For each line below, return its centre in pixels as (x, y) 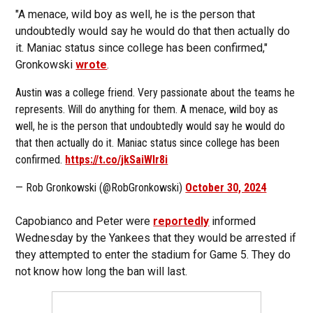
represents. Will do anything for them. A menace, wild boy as (147, 109)
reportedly (181, 221)
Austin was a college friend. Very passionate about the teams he (155, 93)
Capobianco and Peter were (85, 221)
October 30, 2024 (226, 188)
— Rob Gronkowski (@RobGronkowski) (101, 188)
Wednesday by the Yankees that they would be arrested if (156, 238)
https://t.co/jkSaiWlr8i (117, 160)
